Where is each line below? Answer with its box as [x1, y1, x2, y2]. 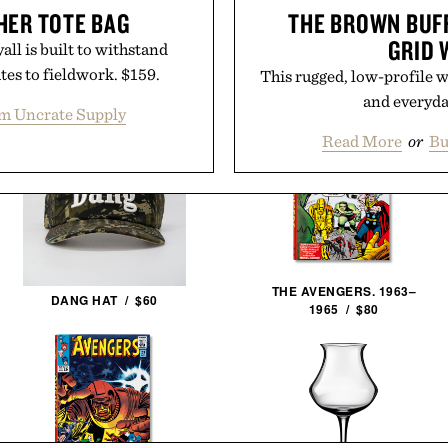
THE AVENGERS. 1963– [271, 282, 416, 300]
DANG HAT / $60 [50, 291, 158, 309]
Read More [322, 131, 402, 151]
